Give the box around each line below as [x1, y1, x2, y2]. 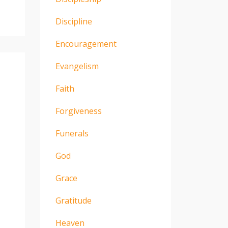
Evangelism [55, 60, 99, 72]
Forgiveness [55, 105, 102, 117]
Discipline [55, 15, 92, 27]
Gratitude [55, 194, 92, 206]
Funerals [55, 127, 89, 139]
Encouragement [55, 38, 117, 49]
